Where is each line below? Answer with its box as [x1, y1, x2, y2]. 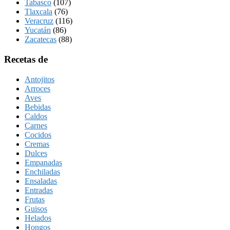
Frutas [25, 195, 45, 204]
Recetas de [4, 53, 48, 65]
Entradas [25, 185, 53, 195]
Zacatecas [25, 35, 56, 44]
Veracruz [25, 16, 53, 26]
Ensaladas [25, 176, 57, 185]
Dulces [25, 148, 47, 158]
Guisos [25, 204, 47, 213]
